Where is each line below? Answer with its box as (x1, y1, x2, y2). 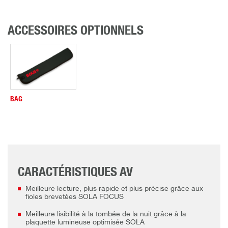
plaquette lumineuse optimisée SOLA (25, 219, 145, 226)
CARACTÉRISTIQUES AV (18, 166, 133, 179)
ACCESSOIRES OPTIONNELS (8, 24, 144, 38)
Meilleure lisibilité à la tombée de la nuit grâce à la (25, 211, 186, 218)
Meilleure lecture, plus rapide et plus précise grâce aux (25, 185, 203, 193)
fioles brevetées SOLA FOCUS (25, 193, 124, 201)
